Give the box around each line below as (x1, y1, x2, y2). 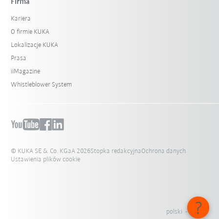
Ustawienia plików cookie (11, 155, 81, 163)
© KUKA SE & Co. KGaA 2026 (11, 147, 91, 155)
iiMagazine (11, 67, 41, 75)
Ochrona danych (141, 147, 186, 155)
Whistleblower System (11, 81, 72, 88)
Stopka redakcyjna (90, 147, 142, 155)
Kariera (11, 15, 31, 22)
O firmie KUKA (11, 28, 50, 36)
